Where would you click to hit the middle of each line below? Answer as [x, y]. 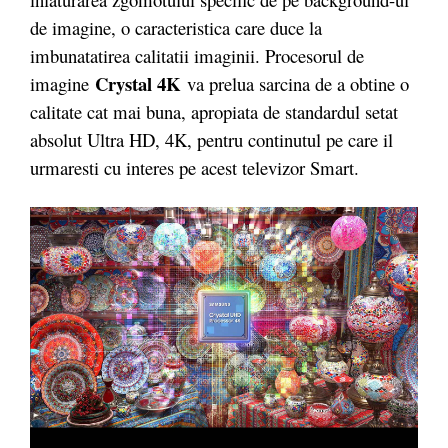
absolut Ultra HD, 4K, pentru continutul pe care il [211, 139]
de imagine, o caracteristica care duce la [176, 27]
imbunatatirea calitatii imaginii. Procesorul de [197, 55]
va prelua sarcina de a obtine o [295, 83]
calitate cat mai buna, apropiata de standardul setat [214, 111]
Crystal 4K [138, 83]
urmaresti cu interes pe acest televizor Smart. [194, 167]
